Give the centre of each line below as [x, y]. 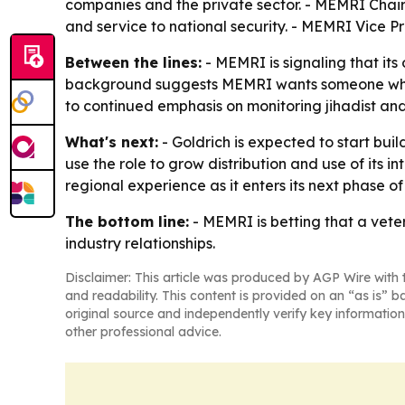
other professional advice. [143, 331]
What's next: [112, 141]
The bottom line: [127, 221]
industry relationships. [140, 243]
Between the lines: [133, 62]
